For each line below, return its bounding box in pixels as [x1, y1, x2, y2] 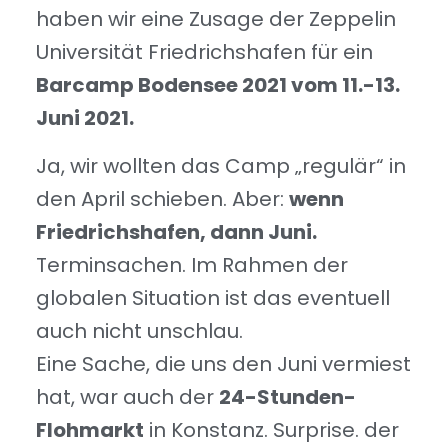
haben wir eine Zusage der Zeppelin [36, 5, 396, 34]
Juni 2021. [36, 104, 134, 133]
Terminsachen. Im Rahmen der [36, 250, 348, 279]
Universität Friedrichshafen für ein [36, 38, 373, 67]
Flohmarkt [36, 415, 144, 444]
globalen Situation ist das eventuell [36, 283, 390, 312]
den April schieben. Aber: [36, 184, 289, 213]
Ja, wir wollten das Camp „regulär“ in [36, 151, 406, 180]
